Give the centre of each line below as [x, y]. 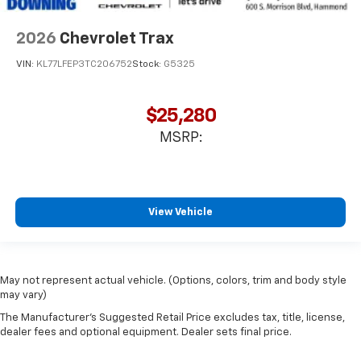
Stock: [148, 64]
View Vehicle [180, 212]
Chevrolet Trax [117, 39]
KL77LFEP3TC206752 [84, 64]
